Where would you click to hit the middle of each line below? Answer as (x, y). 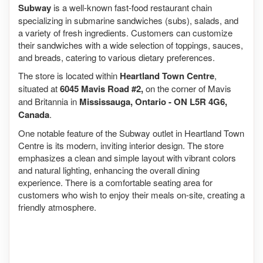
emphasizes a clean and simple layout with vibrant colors (127, 157)
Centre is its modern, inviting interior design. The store (121, 145)
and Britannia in (49, 101)
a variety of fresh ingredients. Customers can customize (125, 32)
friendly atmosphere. (57, 207)
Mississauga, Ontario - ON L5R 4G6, (153, 101)
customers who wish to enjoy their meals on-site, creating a (131, 194)
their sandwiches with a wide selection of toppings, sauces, (131, 45)
